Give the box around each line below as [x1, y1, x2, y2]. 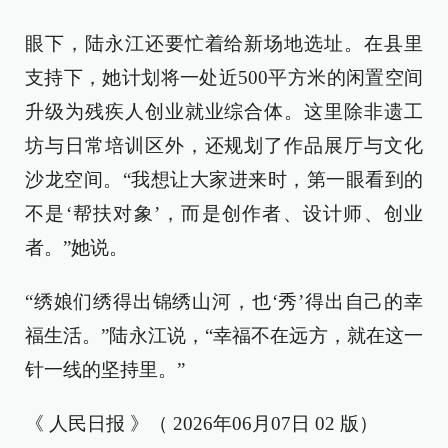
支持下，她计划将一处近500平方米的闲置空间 [25, 66, 423, 88]
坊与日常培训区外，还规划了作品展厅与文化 [25, 134, 423, 156]
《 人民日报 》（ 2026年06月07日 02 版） [25, 412, 378, 434]
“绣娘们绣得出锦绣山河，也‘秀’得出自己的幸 [25, 290, 423, 312]
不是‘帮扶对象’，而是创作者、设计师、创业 [25, 202, 423, 224]
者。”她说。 [25, 236, 128, 258]
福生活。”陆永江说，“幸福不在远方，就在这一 [25, 324, 423, 346]
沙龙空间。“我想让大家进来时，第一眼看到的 [25, 168, 423, 190]
